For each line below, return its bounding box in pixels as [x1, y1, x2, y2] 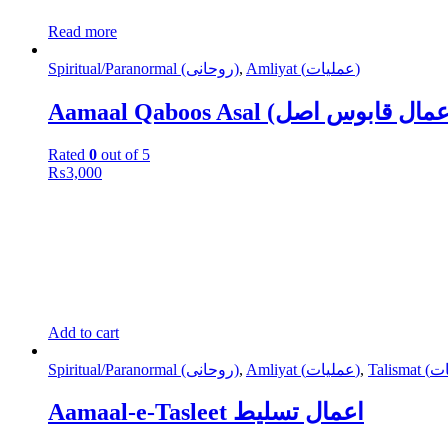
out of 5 [97, 145, 150, 163]
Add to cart [48, 323, 119, 341]
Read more [48, 22, 117, 40]
